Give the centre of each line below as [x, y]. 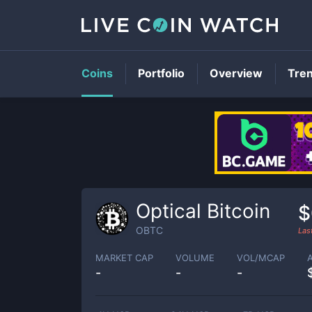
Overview [236, 73]
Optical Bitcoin [203, 211]
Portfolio [161, 73]
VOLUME [195, 257]
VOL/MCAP [261, 257]
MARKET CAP [124, 257]
